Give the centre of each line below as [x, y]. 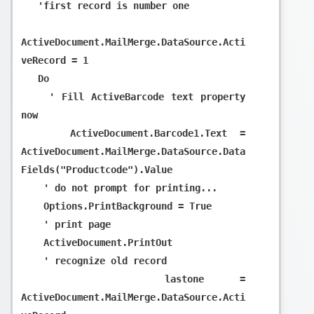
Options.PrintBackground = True [32, 206]
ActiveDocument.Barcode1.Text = [46, 133]
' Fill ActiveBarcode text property [35, 96]
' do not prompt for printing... [32, 187]
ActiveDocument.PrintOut [32, 242]
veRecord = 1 [55, 60]
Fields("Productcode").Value [97, 169]
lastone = [93, 279]
